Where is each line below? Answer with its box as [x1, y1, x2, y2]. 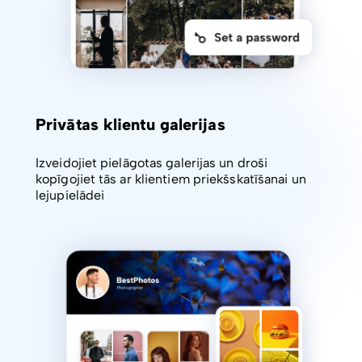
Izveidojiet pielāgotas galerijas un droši [36, 155, 268, 171]
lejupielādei [36, 187, 105, 204]
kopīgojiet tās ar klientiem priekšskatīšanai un [36, 171, 306, 187]
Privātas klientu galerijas [36, 115, 225, 135]
